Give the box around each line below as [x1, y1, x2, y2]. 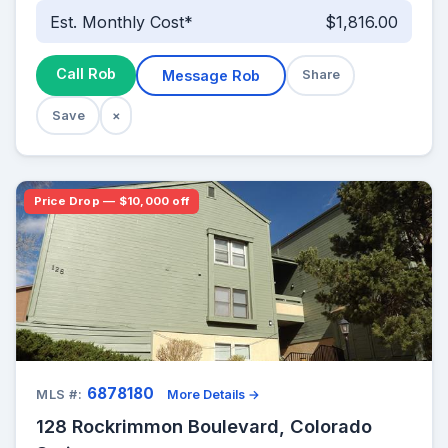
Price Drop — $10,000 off [33, 194, 190, 209]
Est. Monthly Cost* [49, 11, 193, 32]
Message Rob [162, 67, 260, 85]
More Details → [167, 387, 261, 403]
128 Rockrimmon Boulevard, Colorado [36, 415, 372, 438]
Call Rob [56, 65, 116, 83]
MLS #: [36, 387, 83, 403]
